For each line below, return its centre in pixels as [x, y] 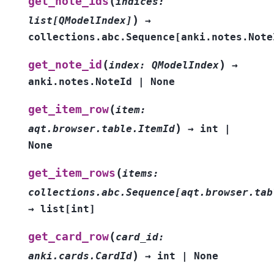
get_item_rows [72, 173]
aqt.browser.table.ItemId [102, 128]
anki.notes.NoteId [80, 81]
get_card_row [68, 236]
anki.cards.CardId [80, 256]
